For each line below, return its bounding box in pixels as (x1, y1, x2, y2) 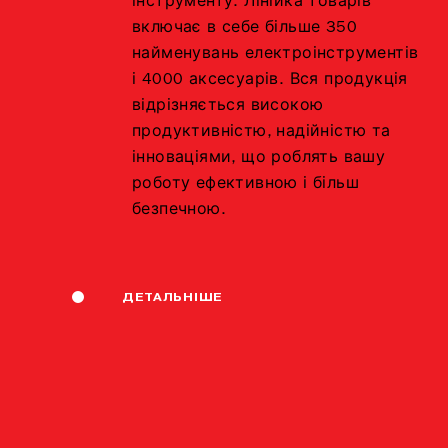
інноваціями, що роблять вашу (132, 151, 386, 165)
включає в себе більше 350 (132, 21, 357, 35)
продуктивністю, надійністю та (132, 125, 391, 139)
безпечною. (132, 203, 226, 217)
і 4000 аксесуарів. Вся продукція (132, 73, 408, 87)
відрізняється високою (132, 99, 324, 113)
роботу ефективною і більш (132, 177, 359, 191)
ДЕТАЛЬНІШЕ (122, 290, 223, 304)
